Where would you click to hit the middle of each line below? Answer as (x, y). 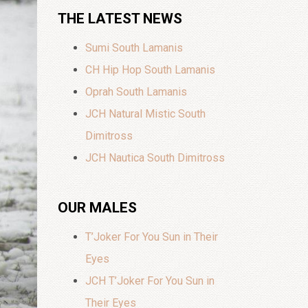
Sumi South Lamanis (134, 48)
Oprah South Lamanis (136, 92)
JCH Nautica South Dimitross (155, 158)
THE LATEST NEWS (120, 19)
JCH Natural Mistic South (145, 114)
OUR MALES (97, 208)
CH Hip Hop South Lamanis (150, 70)
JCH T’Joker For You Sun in (150, 281)
